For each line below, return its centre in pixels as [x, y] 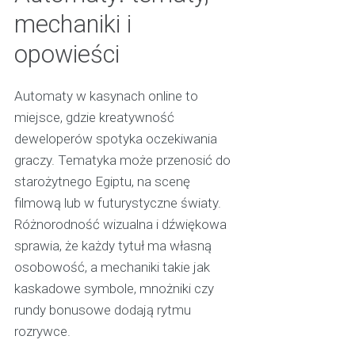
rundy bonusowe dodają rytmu [102, 310]
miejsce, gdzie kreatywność [94, 118]
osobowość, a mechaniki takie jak [112, 267]
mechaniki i [73, 25]
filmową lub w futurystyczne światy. [117, 203]
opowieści [67, 55]
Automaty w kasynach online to [106, 96]
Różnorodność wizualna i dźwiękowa [120, 225]
